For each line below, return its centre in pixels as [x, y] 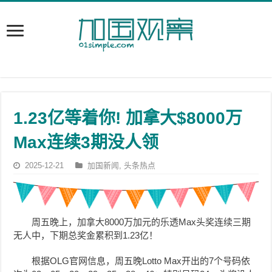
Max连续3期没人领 [86, 142]
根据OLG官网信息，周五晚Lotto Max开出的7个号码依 [141, 261]
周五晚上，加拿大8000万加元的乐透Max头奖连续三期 [141, 222]
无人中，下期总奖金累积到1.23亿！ [86, 236]
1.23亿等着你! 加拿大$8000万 [128, 118]
